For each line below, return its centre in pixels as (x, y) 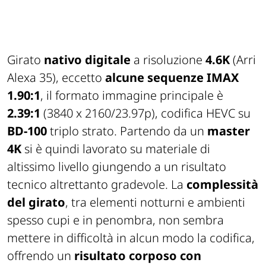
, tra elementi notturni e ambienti (155, 202)
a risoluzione (168, 59)
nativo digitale (87, 59)
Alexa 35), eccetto (56, 77)
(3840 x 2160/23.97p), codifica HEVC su (145, 113)
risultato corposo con (138, 255)
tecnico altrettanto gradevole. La (97, 184)
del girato (36, 202)
